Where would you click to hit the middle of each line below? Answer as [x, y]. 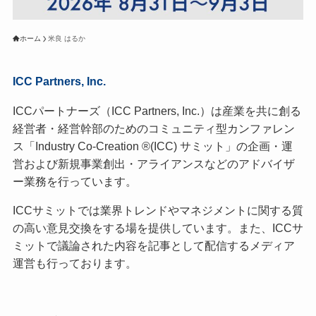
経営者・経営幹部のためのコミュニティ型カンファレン [153, 128]
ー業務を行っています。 [74, 181]
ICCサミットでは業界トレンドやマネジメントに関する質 [158, 210]
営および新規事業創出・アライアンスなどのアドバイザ [153, 163]
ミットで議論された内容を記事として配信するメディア [153, 245]
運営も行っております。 [74, 263]
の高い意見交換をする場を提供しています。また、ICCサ [158, 227]
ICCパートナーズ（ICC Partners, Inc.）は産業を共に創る [157, 110]
